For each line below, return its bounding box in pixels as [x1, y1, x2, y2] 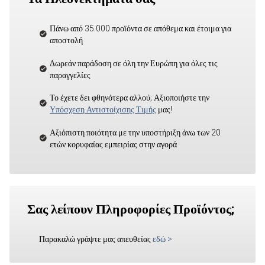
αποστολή [50, 35, 83, 45]
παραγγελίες [50, 70, 91, 80]
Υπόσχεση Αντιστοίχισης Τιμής [50, 105, 156, 115]
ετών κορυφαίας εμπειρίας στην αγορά [50, 139, 177, 149]
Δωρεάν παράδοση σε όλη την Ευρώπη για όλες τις [50, 58, 218, 68]
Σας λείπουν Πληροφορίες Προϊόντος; [27, 201, 234, 216]
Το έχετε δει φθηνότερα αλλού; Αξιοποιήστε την [50, 93, 209, 103]
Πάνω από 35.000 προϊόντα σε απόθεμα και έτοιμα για [50, 24, 231, 33]
